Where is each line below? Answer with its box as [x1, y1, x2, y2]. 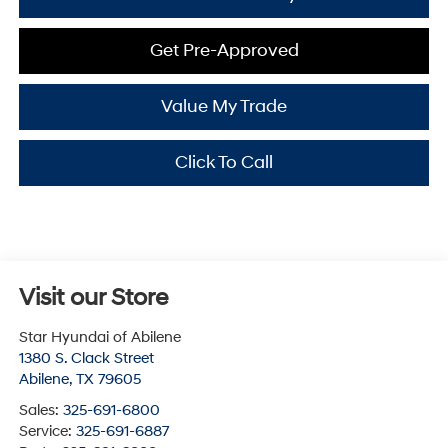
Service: [18, 422, 76, 442]
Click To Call [175, 151, 273, 175]
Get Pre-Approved [149, 39, 299, 63]
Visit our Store [18, 283, 168, 314]
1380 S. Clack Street [18, 349, 154, 369]
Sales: [18, 401, 63, 421]
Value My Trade [161, 95, 287, 119]
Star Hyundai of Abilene [18, 328, 181, 348]
